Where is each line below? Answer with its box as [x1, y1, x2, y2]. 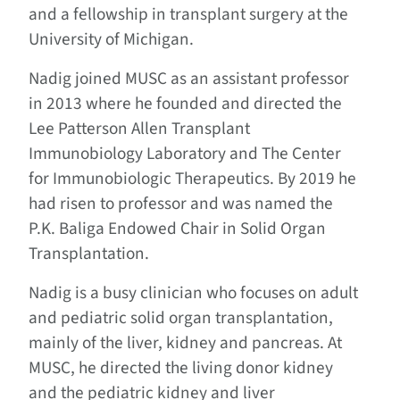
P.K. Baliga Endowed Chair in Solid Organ [29, 216, 326, 242]
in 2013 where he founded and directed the [29, 91, 342, 117]
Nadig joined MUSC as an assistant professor [29, 66, 349, 92]
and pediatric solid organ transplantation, [29, 305, 333, 331]
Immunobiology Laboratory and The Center [29, 141, 341, 167]
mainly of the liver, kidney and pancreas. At [29, 330, 342, 356]
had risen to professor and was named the [29, 191, 333, 217]
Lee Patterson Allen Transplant [29, 116, 250, 142]
